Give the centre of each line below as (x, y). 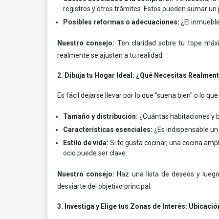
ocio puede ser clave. (95, 153)
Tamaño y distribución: (100, 116)
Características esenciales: (108, 130)
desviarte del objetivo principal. (104, 186)
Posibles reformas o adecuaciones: (121, 22)
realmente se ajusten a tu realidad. (110, 55)
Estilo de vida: (86, 143)
